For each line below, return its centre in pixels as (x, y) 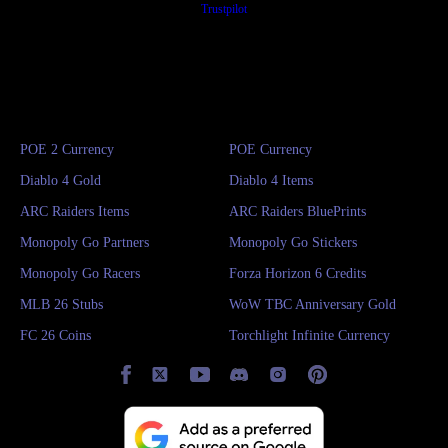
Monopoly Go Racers (80, 273)
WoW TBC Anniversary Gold (312, 304)
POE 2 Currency (67, 149)
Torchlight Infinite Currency (309, 335)
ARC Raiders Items (74, 211)
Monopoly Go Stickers (293, 242)
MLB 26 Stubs (61, 304)
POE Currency (270, 149)
